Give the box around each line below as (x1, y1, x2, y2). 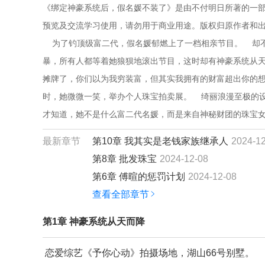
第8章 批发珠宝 (92, 154, 157, 164)
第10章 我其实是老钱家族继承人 (92, 136, 228, 146)
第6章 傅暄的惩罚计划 (92, 172, 185, 182)
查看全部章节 (92, 189, 149, 199)
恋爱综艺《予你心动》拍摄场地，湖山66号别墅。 (43, 248, 254, 258)
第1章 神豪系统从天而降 (43, 216, 145, 227)
